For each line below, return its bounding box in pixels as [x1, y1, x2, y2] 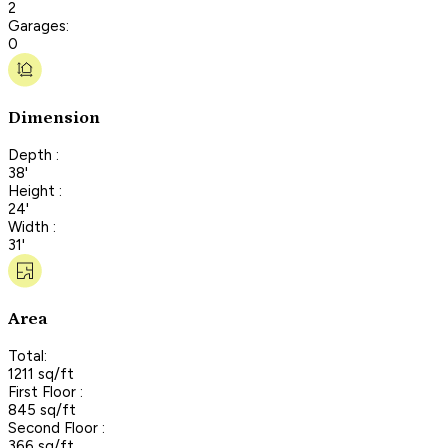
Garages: [8, 16, 69, 35]
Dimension [8, 108, 100, 129]
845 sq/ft [8, 400, 76, 419]
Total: [8, 346, 47, 365]
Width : [8, 217, 56, 236]
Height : [8, 181, 62, 200]
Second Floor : [8, 418, 105, 437]
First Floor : [8, 382, 83, 401]
